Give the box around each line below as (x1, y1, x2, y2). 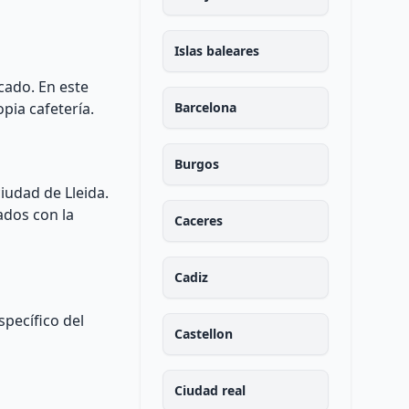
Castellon (173, 325, 233, 342)
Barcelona (173, 99, 236, 116)
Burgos (173, 155, 219, 173)
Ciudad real (173, 382, 246, 399)
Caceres (173, 212, 223, 229)
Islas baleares (173, 42, 259, 59)
